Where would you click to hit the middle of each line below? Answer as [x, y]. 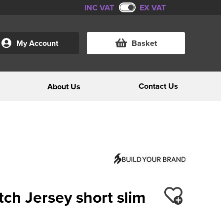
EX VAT [153, 7]
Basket [144, 43]
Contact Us [158, 86]
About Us [64, 86]
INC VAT [99, 7]
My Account [37, 43]
